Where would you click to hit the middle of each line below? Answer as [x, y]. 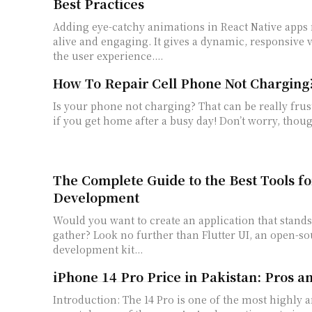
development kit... [98, 250]
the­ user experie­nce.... [108, 56]
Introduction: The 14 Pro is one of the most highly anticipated [88, 300]
